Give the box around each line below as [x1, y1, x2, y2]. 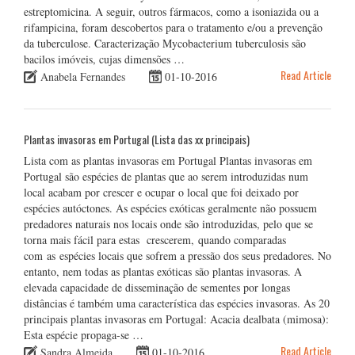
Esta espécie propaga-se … [24, 326, 143, 342]
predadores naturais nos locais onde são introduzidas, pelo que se [24, 216, 313, 231]
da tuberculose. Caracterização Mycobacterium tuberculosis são [24, 35, 306, 51]
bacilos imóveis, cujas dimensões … [24, 51, 185, 67]
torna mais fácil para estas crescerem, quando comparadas [24, 231, 286, 247]
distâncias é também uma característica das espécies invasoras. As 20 [24, 295, 330, 311]
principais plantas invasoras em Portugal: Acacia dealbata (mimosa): [24, 311, 329, 326]
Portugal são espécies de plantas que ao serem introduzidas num [24, 168, 308, 184]
